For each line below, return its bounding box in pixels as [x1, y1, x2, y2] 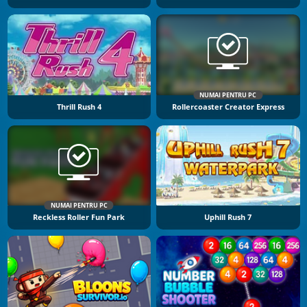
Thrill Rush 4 [56, 101, 101, 112]
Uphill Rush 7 [204, 212, 252, 223]
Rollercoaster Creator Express [171, 101, 284, 112]
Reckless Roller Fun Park [33, 212, 125, 223]
